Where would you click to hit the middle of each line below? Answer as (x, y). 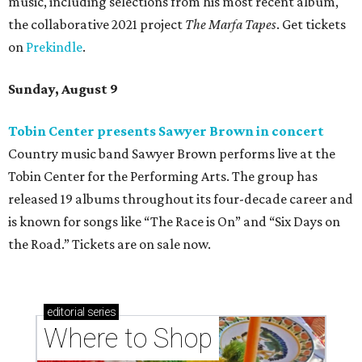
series (100, 312)
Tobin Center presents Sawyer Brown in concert (166, 131)
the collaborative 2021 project (95, 25)
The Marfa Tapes (229, 25)
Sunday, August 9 (63, 89)
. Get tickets (311, 25)
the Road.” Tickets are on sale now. (109, 244)
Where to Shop (128, 339)
